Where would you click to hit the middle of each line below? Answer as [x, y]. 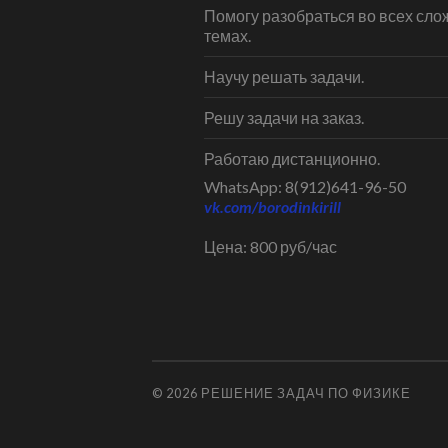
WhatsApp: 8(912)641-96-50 [305, 187]
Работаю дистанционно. [292, 159]
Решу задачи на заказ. [284, 118]
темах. [227, 36]
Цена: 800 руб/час [270, 247]
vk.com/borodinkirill [272, 207]
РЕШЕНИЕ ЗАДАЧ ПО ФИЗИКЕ [306, 393]
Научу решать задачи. [284, 77]
